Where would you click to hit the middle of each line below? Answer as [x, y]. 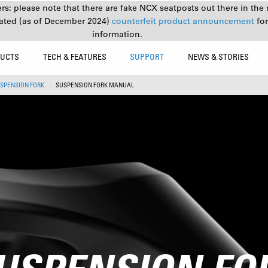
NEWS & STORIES [219, 57]
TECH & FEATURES [74, 57]
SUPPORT [147, 57]
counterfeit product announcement [184, 21]
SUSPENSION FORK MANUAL [95, 85]
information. [117, 34]
